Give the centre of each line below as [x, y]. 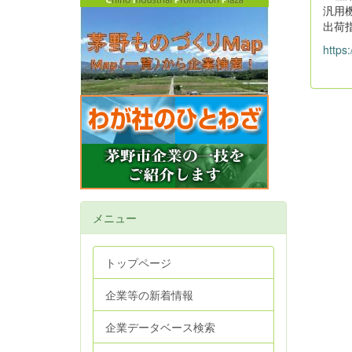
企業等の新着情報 [149, 295]
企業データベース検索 [160, 327]
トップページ [138, 262]
